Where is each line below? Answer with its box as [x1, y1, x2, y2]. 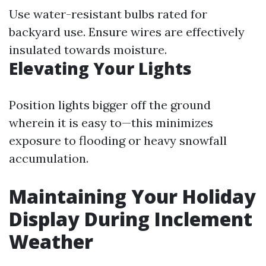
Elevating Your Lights [9, 57, 192, 80]
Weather [9, 229, 93, 254]
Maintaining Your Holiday [9, 183, 256, 209]
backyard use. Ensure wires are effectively [9, 24, 245, 39]
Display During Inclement [9, 206, 252, 232]
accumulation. [9, 151, 88, 166]
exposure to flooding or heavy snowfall [9, 133, 227, 148]
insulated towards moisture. [9, 42, 167, 57]
